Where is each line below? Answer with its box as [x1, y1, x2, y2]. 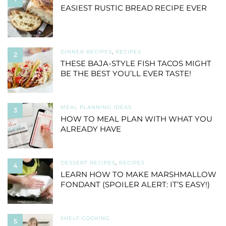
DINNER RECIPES [61, 48, 112, 55]
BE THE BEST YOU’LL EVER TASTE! [61, 69, 191, 79]
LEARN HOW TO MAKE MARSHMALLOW [61, 169, 216, 180]
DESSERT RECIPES [61, 159, 116, 166]
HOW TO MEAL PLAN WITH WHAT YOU [61, 114, 212, 124]
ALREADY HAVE [61, 124, 121, 134]
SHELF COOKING [61, 215, 110, 222]
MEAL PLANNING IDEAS [61, 104, 132, 111]
